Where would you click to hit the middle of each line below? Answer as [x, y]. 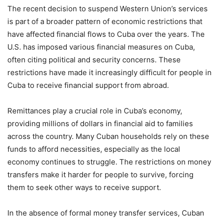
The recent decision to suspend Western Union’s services [108, 9]
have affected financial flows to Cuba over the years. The [106, 34]
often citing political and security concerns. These [94, 60]
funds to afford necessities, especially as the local [94, 149]
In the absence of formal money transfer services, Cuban [106, 213]
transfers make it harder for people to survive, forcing [100, 175]
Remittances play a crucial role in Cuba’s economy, [95, 111]
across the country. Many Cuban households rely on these [108, 136]
